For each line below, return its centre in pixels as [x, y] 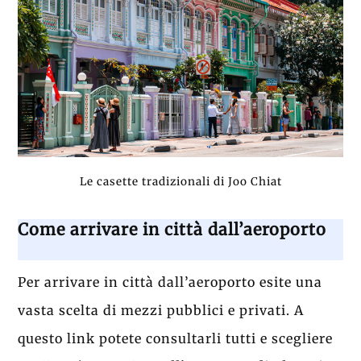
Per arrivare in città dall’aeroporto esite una [170, 282]
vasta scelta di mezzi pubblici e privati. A [161, 310]
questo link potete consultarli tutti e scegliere [176, 338]
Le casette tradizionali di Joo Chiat [180, 182]
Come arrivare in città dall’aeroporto [172, 229]
